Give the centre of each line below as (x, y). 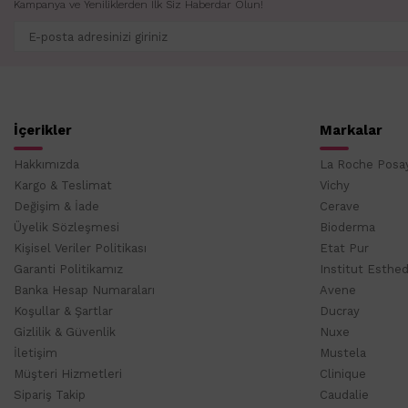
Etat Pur (344, 249)
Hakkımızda (46, 165)
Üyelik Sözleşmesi (66, 228)
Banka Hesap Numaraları (84, 291)
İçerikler (43, 131)
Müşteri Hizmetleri (68, 374)
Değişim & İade (56, 207)
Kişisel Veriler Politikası (80, 249)
